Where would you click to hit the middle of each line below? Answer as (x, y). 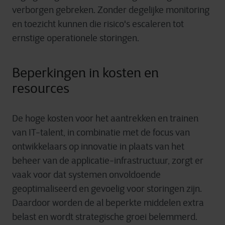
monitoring (187, 10)
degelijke (146, 10)
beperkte (124, 203)
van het (168, 147)
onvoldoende (135, 175)
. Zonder (111, 10)
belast (24, 217)
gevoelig (108, 189)
